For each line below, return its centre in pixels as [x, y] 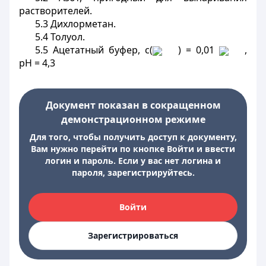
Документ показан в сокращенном [133, 105]
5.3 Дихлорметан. [75, 24]
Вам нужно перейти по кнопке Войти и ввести [133, 149]
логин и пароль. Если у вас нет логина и [133, 161]
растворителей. [56, 11]
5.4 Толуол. [60, 37]
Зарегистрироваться [133, 235]
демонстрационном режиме [133, 119]
